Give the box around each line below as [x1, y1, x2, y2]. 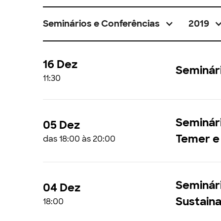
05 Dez [43, 117, 80, 132]
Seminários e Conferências [43, 18, 160, 30]
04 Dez [43, 180, 80, 195]
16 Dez [43, 57, 77, 72]
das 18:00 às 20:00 [43, 133, 115, 144]
